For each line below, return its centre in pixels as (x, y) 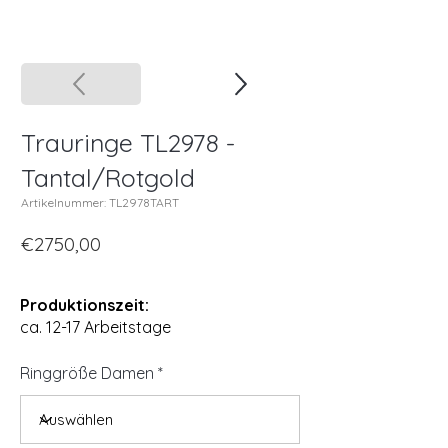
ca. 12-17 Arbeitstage (95, 327)
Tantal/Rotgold (108, 178)
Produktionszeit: (84, 305)
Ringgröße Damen (87, 373)
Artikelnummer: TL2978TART (100, 203)
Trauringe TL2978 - (128, 143)
